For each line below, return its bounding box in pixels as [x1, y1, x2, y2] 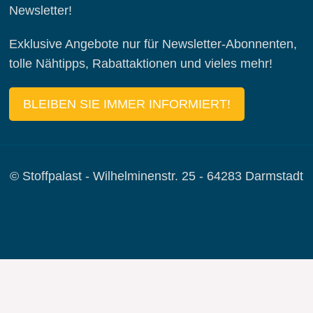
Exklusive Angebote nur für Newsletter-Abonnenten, [9, 36, 297, 51]
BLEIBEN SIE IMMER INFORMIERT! [23, 96, 231, 111]
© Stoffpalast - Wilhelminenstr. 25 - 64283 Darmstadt [10, 168, 303, 183]
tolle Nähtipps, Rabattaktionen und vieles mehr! [9, 56, 272, 71]
